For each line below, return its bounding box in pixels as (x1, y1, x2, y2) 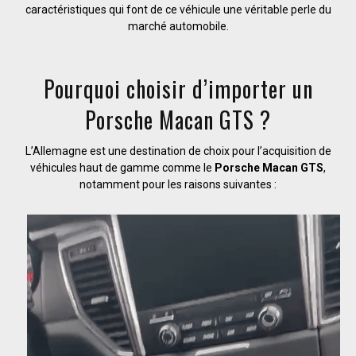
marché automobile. (127, 19, 229, 33)
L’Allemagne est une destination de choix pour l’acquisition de (25, 144, 331, 157)
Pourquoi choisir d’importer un (43, 72, 313, 105)
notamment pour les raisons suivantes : (79, 177, 277, 191)
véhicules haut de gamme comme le (30, 161, 215, 174)
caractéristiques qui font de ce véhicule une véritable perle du (25, 2, 331, 16)
